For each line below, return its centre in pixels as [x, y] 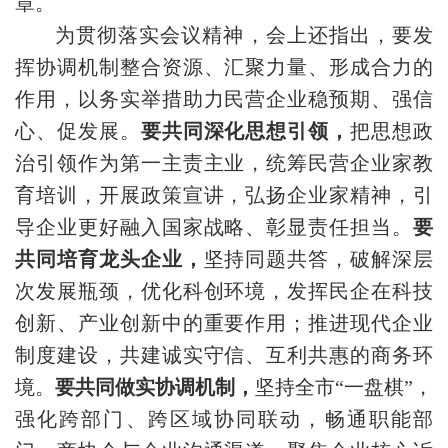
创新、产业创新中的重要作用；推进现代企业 [224, 322]
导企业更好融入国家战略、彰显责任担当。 [214, 226]
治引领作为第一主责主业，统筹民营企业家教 [224, 162]
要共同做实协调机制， [155, 386]
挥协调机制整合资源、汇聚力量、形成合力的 [224, 66]
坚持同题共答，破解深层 [318, 258]
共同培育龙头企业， [109, 258]
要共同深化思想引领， [245, 130]
